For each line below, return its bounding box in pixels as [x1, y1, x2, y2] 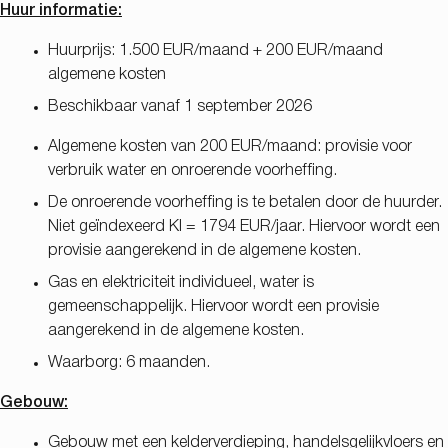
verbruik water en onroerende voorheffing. [48, 163, 337, 178]
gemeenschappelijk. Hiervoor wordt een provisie [48, 299, 379, 314]
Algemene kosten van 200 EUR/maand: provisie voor [48, 139, 412, 154]
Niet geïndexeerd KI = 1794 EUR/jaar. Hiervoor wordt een [48, 219, 440, 234]
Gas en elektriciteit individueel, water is [48, 275, 314, 290]
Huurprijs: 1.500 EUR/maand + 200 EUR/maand [48, 43, 383, 58]
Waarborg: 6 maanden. [48, 355, 210, 370]
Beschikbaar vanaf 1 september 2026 [48, 99, 312, 114]
